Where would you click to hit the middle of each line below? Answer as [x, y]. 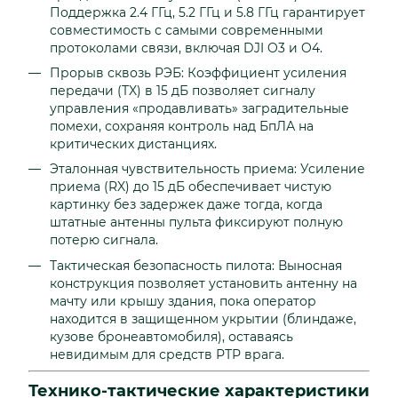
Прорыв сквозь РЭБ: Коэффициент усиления [198, 72]
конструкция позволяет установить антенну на [203, 283]
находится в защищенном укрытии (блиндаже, [203, 318]
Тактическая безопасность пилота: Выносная [196, 265]
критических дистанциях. [133, 143]
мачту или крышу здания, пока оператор [183, 301]
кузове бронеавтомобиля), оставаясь [171, 336]
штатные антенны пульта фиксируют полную [196, 223]
